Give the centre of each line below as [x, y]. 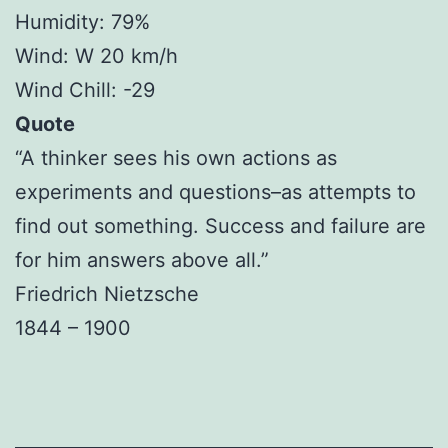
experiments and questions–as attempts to [215, 191]
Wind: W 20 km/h [96, 55]
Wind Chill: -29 [85, 89]
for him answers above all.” [142, 259]
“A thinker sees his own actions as [176, 157]
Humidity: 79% [82, 21]
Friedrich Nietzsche [107, 293]
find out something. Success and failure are [220, 225]
